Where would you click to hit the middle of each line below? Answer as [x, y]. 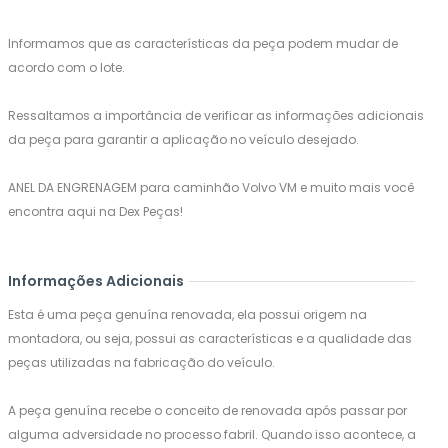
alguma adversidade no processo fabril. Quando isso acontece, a [212, 435]
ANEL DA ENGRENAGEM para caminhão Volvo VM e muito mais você [211, 188]
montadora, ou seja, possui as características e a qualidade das [210, 339]
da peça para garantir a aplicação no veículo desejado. [183, 140]
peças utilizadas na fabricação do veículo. [141, 363]
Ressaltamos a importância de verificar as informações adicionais [216, 116]
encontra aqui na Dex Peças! [95, 212]
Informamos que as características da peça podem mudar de [203, 44]
